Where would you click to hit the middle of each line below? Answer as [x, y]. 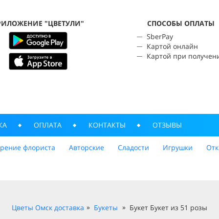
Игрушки [178, 147]
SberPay [160, 36]
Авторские [87, 147]
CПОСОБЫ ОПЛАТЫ [181, 23]
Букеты [106, 208]
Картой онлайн [172, 46]
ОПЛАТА [48, 125]
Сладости [133, 147]
